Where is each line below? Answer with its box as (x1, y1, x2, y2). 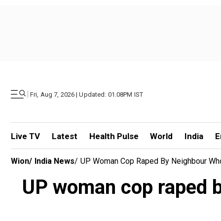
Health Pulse (89, 131, 139, 141)
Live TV (11, 131, 40, 141)
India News (35, 156, 74, 166)
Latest (51, 131, 77, 141)
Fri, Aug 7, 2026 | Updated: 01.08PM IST (30, 90, 144, 98)
